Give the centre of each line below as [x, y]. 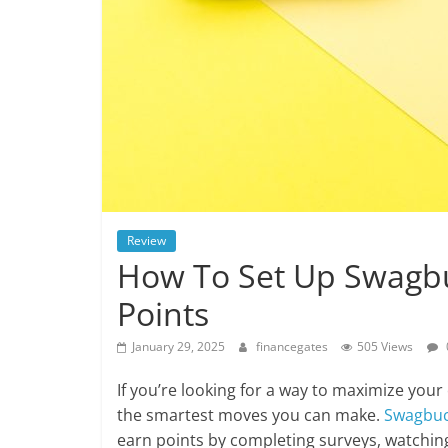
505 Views [385, 346]
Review [146, 240]
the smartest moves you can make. [250, 415]
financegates [293, 346]
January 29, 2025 [178, 346]
